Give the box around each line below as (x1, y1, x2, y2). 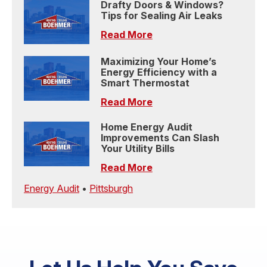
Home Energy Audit (100, 121, 193, 133)
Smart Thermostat (100, 76, 190, 89)
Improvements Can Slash (100, 132, 219, 144)
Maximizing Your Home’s (100, 55, 216, 67)
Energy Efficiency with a (100, 66, 217, 78)
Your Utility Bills (100, 142, 175, 155)
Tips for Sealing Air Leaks (100, 9, 222, 21)
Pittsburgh (89, 182, 133, 195)
